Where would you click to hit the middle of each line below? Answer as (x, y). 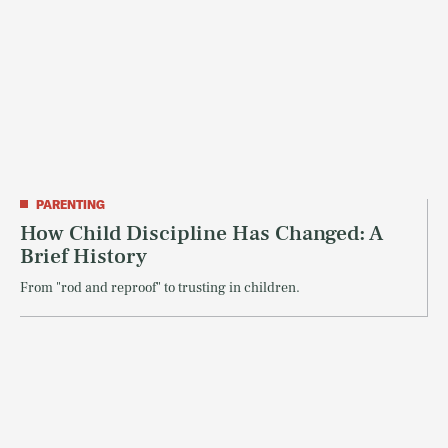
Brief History (83, 255)
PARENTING (70, 204)
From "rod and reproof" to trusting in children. (160, 287)
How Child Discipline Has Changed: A (201, 232)
